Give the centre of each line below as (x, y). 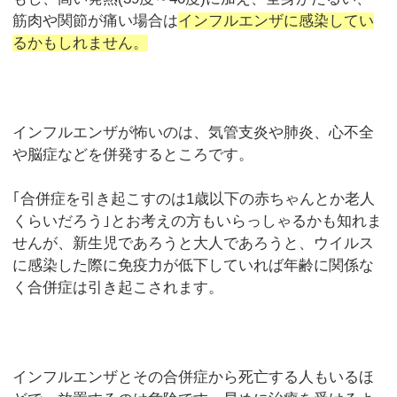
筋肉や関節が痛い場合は (96, 20)
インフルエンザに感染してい (276, 20)
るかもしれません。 (81, 43)
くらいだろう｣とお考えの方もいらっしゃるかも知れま (198, 222)
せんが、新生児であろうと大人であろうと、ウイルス (194, 244)
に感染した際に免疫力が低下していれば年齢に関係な (194, 266)
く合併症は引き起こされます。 (118, 288)
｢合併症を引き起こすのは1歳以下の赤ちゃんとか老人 (194, 199)
